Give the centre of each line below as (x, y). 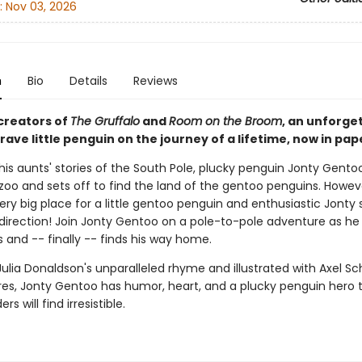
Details (88, 81)
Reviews (155, 81)
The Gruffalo (105, 121)
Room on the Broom (225, 121)
